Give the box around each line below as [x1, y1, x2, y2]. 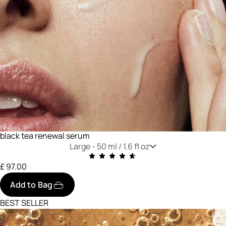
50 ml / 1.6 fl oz [97, 140, 150, 152]
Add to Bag [10, 179, 52, 190]
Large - [70, 140, 97, 152]
